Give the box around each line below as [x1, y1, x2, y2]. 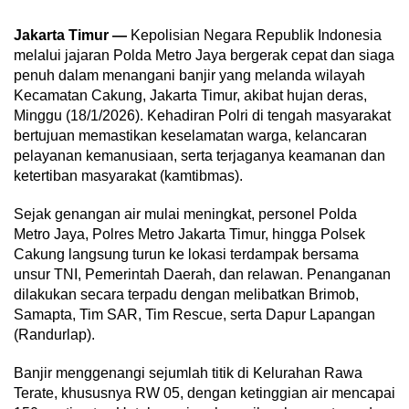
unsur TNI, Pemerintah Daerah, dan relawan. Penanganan [14, 267, 391, 282]
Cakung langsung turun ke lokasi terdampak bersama [14, 246, 359, 262]
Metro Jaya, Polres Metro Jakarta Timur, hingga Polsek [14, 226, 365, 242]
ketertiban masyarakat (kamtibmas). [14, 168, 243, 184]
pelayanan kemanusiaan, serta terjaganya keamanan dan [14, 148, 385, 163]
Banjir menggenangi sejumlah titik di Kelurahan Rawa [14, 365, 362, 381]
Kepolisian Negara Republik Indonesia [127, 27, 382, 43]
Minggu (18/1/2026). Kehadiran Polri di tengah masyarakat [14, 108, 391, 123]
